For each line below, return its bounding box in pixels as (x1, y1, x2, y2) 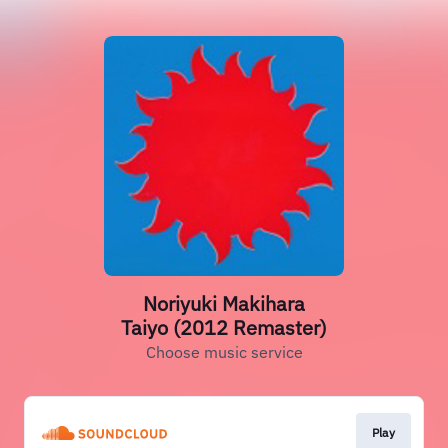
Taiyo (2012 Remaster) (121, 314, 327, 341)
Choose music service (145, 342, 303, 362)
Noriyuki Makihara (143, 290, 305, 317)
